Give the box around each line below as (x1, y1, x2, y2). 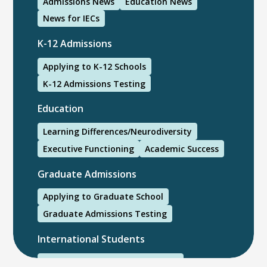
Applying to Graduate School (42, 191, 163, 203)
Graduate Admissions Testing (42, 207, 167, 219)
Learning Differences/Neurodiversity (42, 126, 192, 138)
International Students (37, 232, 145, 246)
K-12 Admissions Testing (42, 77, 145, 89)
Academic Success (144, 142, 219, 154)
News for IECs (42, 13, 100, 24)
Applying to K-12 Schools (42, 61, 146, 72)
